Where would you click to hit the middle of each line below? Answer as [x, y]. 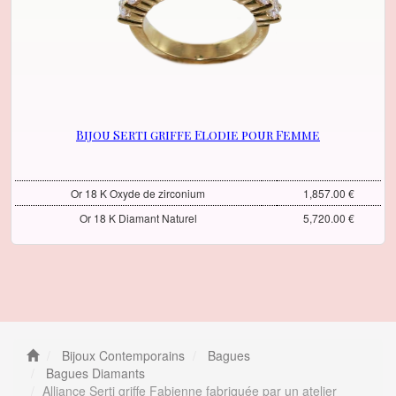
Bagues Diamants [94, 373]
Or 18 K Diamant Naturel [138, 218]
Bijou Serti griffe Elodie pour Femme [198, 135]
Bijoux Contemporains [122, 356]
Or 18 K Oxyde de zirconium [138, 194]
